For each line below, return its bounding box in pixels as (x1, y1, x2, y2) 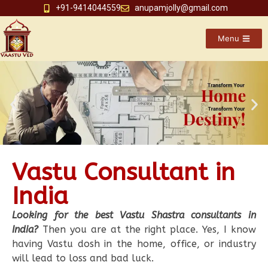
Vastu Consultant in (12, 158, 235, 187)
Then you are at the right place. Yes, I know (38, 224, 256, 236)
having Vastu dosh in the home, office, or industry (12, 238, 256, 250)
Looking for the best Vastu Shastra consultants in (12, 209, 256, 221)
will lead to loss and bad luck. (12, 252, 154, 264)
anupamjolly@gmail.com (134, 3, 228, 13)
